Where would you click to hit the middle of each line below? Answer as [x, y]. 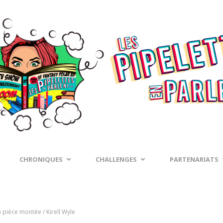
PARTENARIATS [194, 159]
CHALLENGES [116, 159]
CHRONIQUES [41, 159]
